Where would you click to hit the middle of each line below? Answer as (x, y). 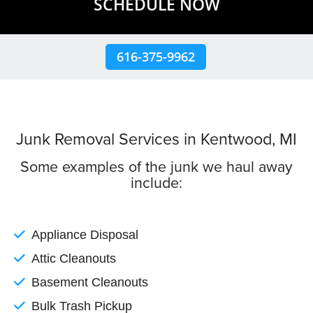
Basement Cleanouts (90, 282)
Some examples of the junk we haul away (156, 167)
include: (156, 183)
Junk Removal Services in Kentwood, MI (156, 139)
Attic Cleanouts (74, 258)
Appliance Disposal (85, 234)
